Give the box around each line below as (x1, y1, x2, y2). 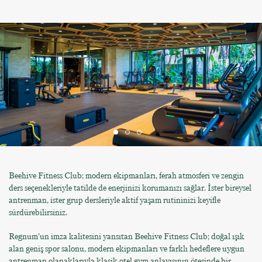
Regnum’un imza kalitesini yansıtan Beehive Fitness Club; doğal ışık (9, 231, 244, 243)
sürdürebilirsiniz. (9, 207, 67, 219)
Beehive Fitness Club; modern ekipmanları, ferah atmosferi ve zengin (9, 170, 244, 182)
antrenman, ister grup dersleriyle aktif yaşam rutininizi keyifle (9, 195, 220, 206)
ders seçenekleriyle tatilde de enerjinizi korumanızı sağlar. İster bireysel (9, 182, 251, 194)
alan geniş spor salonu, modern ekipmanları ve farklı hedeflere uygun (9, 243, 244, 255)
